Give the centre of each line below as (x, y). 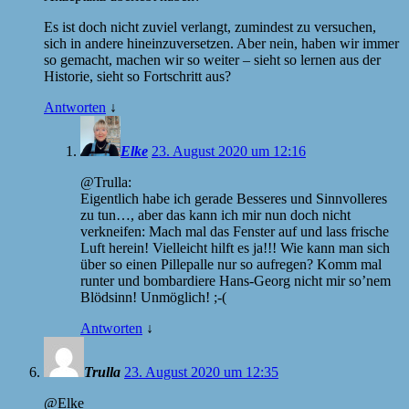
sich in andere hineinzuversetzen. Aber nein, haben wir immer (221, 43)
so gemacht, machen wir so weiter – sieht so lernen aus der (212, 59)
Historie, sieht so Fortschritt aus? (137, 76)
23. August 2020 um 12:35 (201, 372)
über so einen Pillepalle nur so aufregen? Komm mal (231, 264)
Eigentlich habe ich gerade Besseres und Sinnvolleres (234, 198)
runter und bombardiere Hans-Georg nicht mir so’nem (236, 280)
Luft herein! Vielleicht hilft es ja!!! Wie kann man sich (235, 247)
